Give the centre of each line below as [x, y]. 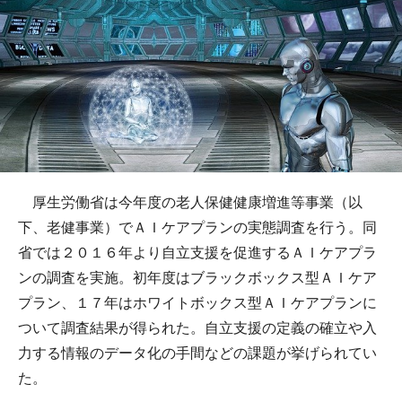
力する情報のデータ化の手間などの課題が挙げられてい [197, 353]
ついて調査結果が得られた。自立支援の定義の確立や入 [197, 328]
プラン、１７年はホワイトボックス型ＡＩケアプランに [197, 302]
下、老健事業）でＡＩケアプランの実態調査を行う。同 [197, 227]
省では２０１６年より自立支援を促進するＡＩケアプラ [197, 252]
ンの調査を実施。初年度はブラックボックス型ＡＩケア [197, 277]
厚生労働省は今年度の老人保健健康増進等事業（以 [190, 202]
